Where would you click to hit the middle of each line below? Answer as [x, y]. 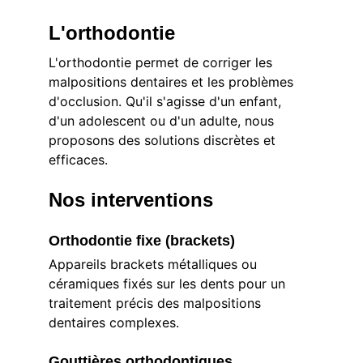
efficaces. [78, 160]
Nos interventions [131, 200]
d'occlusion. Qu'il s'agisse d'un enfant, [167, 101]
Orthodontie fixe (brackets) [142, 241]
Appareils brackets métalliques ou [155, 264]
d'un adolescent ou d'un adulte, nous [163, 121]
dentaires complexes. [114, 322]
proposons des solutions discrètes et [164, 140]
